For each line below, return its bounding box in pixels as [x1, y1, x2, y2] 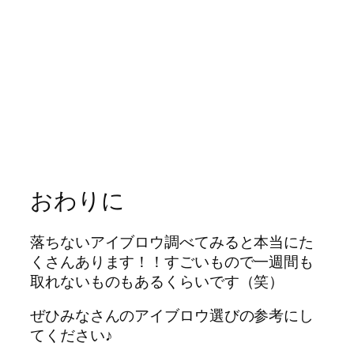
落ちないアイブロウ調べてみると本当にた [30, 231, 314, 252]
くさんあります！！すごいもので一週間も [30, 250, 314, 272]
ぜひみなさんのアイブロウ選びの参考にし [30, 305, 314, 326]
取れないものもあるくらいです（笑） [30, 270, 284, 292]
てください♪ [30, 325, 113, 346]
